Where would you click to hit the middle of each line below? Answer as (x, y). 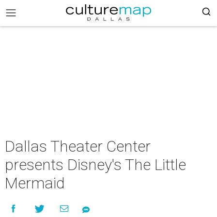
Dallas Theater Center (78, 146)
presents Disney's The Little (95, 165)
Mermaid (35, 183)
